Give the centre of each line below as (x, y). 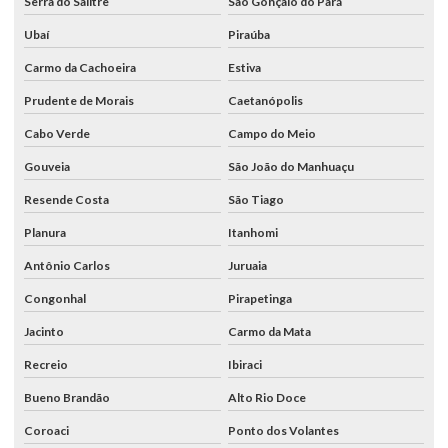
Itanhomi (252, 232)
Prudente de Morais (79, 100)
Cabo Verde (57, 133)
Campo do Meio (271, 133)
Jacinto (44, 331)
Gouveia (47, 166)
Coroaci (46, 430)
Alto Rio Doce (266, 397)
